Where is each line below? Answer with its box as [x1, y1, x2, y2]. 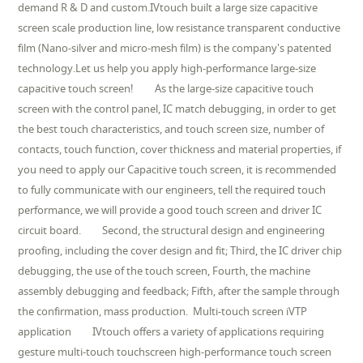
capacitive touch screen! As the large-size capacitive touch [18, 80, 314, 96]
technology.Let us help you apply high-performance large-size [18, 60, 317, 75]
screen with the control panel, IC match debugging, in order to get [18, 100, 337, 116]
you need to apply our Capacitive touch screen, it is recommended [18, 161, 337, 177]
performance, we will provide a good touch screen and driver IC [18, 202, 322, 217]
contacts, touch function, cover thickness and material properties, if [18, 141, 342, 156]
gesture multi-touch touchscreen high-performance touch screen [18, 344, 332, 359]
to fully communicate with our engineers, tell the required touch [18, 181, 327, 197]
